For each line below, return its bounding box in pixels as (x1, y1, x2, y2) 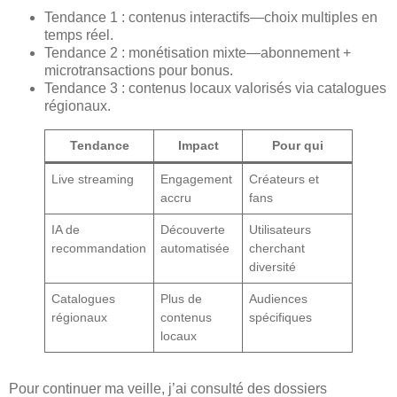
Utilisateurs (249, 222, 312, 237)
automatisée (160, 241, 230, 256)
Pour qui (271, 138, 323, 153)
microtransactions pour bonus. (44, 63, 233, 79)
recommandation (51, 241, 147, 256)
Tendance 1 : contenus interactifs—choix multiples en (44, 10, 378, 26)
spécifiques (249, 310, 313, 325)
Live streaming (51, 172, 135, 187)
